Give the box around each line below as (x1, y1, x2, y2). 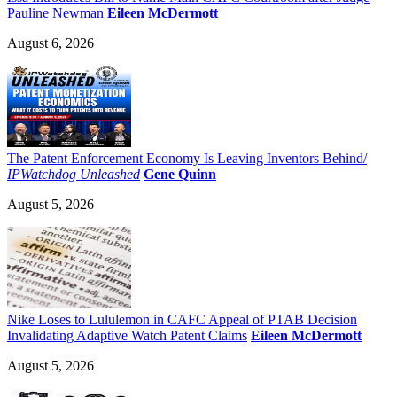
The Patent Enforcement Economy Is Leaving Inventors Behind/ (7, 151, 367, 167)
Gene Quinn (144, 167, 216, 183)
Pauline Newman (7, 5, 104, 21)
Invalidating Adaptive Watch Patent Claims (7, 328, 247, 344)
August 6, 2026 (7, 35, 94, 51)
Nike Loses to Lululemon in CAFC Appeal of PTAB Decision (7, 312, 357, 328)
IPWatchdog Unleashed (7, 167, 140, 183)
